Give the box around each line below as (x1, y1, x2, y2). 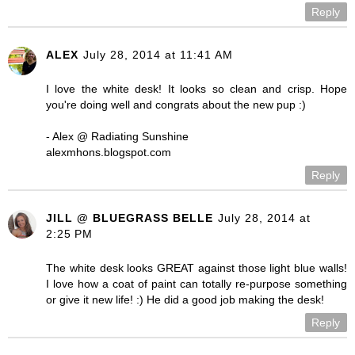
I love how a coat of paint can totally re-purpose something (46, 277, 347, 290)
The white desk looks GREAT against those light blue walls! (46, 261, 347, 274)
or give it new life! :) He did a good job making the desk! (46, 292, 324, 306)
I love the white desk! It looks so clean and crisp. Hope (46, 82, 347, 95)
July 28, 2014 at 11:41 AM (83, 48, 233, 61)
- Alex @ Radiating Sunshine (46, 129, 189, 143)
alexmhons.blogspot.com (46, 145, 171, 158)
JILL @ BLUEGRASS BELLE (46, 211, 213, 224)
